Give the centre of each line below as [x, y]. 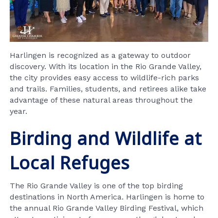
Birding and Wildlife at [106, 138]
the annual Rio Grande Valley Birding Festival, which [107, 208]
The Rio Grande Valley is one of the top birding [96, 186]
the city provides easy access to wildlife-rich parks [104, 78]
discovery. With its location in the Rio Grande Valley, [106, 66]
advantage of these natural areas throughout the [101, 100]
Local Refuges [70, 163]
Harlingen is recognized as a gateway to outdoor [100, 55]
